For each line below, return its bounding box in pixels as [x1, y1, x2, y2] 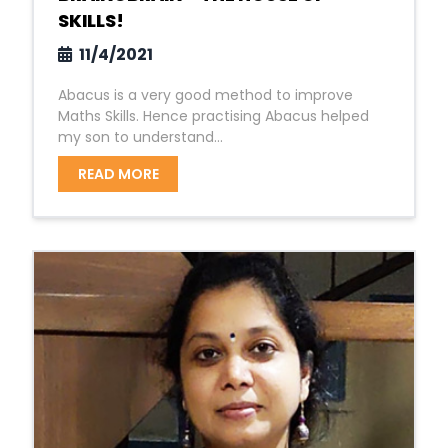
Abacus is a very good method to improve [58, 85, 353, 105]
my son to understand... [58, 127, 223, 147]
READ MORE [77, 164, 159, 184]
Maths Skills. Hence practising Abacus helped [58, 106, 369, 126]
